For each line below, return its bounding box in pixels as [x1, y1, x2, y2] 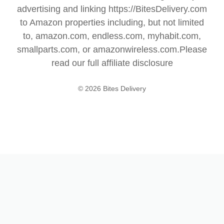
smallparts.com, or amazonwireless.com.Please [17, 44, 207, 55]
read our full [51, 58, 101, 68]
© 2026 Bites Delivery [78, 84, 146, 93]
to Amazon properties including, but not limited [20, 17, 204, 28]
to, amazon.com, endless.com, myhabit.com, [23, 31, 201, 41]
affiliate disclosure [101, 58, 173, 68]
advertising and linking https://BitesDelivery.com [17, 4, 207, 14]
